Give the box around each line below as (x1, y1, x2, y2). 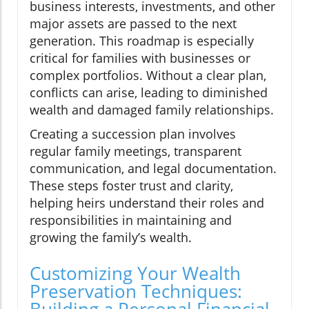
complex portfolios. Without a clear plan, (30, 66, 266, 83)
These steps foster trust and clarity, (30, 177, 233, 194)
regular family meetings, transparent (30, 142, 241, 159)
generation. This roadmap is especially (30, 32, 254, 49)
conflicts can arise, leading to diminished (30, 83, 268, 101)
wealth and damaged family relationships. (30, 101, 274, 118)
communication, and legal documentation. (30, 159, 277, 177)
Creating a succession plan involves (30, 125, 236, 142)
